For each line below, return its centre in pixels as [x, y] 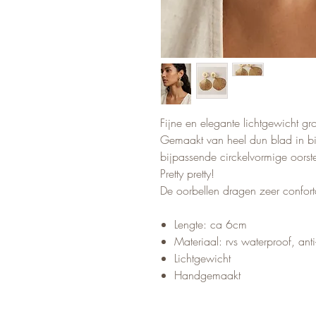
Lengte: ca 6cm [211, 224]
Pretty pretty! [187, 173]
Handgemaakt [207, 275]
